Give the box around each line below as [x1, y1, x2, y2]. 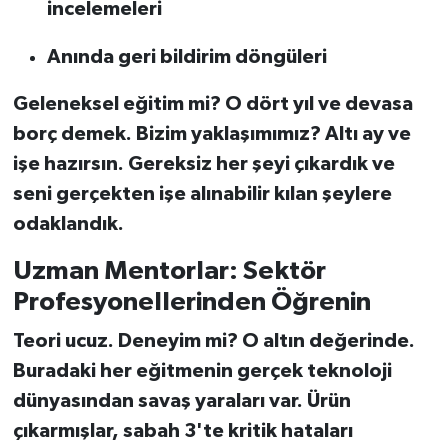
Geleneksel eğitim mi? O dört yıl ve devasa [12, 93, 413, 114]
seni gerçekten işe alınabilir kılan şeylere [12, 183, 392, 204]
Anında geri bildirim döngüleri [46, 46, 327, 67]
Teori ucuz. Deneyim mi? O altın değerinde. [12, 331, 415, 352]
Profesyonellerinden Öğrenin [12, 288, 371, 315]
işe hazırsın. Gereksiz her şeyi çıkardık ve [12, 153, 395, 174]
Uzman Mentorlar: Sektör [12, 257, 326, 284]
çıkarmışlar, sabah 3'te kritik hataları [12, 421, 353, 442]
